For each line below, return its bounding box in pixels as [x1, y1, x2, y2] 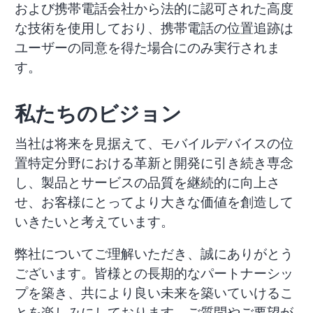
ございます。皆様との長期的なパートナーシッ [14, 263, 293, 282]
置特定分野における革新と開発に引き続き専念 [14, 153, 293, 172]
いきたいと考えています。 [14, 212, 174, 231]
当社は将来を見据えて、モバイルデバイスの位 [14, 133, 293, 152]
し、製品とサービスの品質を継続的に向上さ [14, 173, 280, 191]
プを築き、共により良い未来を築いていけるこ [14, 283, 293, 302]
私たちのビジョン [14, 99, 182, 127]
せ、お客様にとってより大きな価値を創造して [14, 192, 293, 211]
